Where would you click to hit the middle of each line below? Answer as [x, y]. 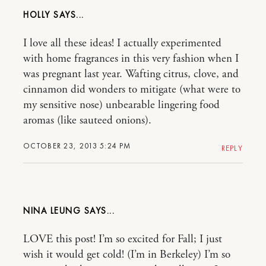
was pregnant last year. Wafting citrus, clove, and [131, 74]
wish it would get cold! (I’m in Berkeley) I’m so [127, 254]
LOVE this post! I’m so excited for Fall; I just [123, 239]
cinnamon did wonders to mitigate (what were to [132, 89]
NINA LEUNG [52, 210]
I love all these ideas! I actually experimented [122, 43]
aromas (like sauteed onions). [87, 120]
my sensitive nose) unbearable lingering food [121, 105]
